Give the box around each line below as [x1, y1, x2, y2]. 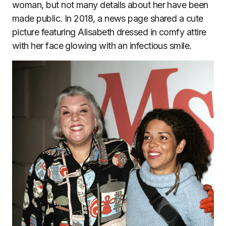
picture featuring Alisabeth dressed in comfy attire [12, 27, 206, 38]
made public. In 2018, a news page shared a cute [12, 13, 203, 24]
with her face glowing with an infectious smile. [12, 40, 192, 51]
